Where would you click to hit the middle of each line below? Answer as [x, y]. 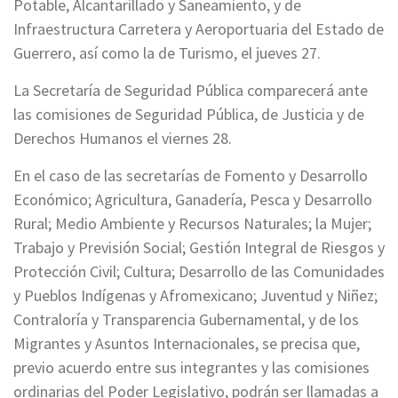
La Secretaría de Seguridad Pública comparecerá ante [191, 90]
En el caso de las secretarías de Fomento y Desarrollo [191, 175]
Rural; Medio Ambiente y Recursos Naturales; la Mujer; [192, 223]
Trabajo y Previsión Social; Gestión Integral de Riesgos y [199, 247]
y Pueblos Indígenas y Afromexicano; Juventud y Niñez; [195, 295]
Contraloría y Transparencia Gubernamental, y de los [186, 319]
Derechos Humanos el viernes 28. [123, 138]
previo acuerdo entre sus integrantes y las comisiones [191, 367]
